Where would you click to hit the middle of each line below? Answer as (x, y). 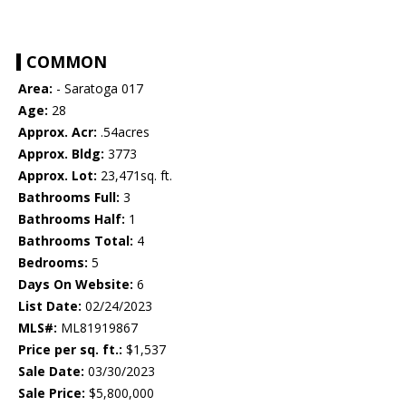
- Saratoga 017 (98, 88)
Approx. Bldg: (61, 153)
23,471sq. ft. (135, 175)
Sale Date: (51, 371)
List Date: (50, 305)
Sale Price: (52, 392)
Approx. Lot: (58, 175)
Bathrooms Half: (72, 218)
